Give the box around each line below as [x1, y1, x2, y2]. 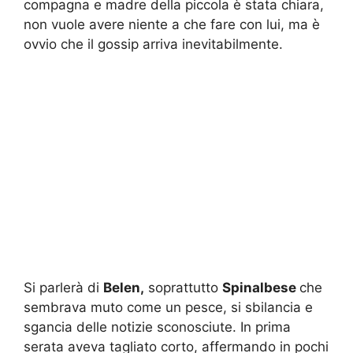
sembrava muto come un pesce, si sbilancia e [24, 299, 313, 315]
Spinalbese [222, 279, 299, 295]
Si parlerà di [24, 279, 103, 295]
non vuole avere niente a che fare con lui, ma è [24, 17, 320, 33]
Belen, [103, 279, 144, 295]
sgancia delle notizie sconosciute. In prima [24, 318, 291, 335]
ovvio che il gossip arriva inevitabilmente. [24, 36, 283, 53]
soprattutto [144, 279, 222, 295]
